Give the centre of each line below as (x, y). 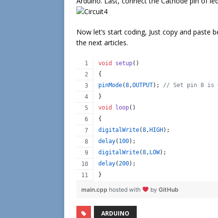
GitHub (168, 190)
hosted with (126, 190)
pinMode (110, 85)
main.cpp (95, 190)
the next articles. (102, 43)
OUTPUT (143, 85)
